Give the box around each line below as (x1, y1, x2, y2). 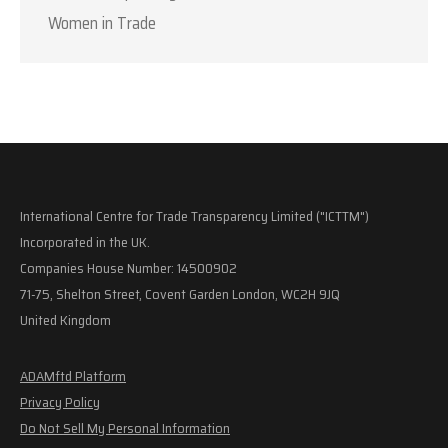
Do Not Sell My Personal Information (20, 416, 230, 439)
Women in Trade (48, 9, 156, 36)
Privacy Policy (20, 390, 100, 413)
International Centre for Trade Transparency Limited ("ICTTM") (20, 204, 369, 227)
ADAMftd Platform (20, 364, 126, 387)
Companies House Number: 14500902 (20, 256, 237, 279)
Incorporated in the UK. (20, 230, 150, 253)
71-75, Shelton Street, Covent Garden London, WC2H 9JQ (20, 282, 340, 305)
